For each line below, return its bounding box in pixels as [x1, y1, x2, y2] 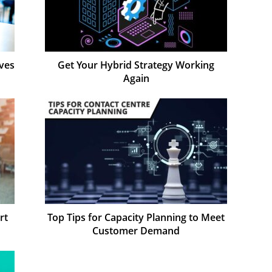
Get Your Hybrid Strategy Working [58, 58, 214, 72]
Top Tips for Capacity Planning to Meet [47, 210, 225, 224]
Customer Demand [92, 223, 180, 237]
